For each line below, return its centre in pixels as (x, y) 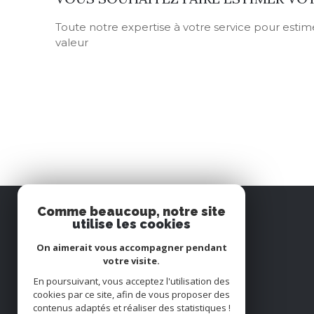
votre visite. (131, 261)
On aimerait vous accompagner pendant (131, 247)
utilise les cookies (131, 224)
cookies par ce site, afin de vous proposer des (131, 294)
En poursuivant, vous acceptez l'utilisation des (131, 281)
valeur (72, 43)
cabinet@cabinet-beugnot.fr (158, 294)
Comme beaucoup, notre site (131, 211)
